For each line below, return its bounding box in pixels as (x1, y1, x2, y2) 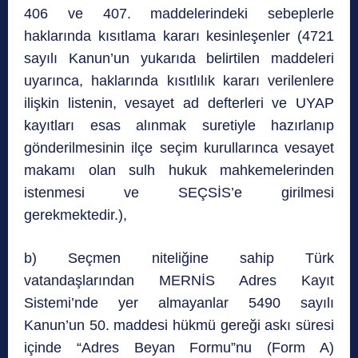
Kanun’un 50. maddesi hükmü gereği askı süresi (24, 316, 334, 333)
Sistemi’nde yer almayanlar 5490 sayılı (24, 294, 334, 311)
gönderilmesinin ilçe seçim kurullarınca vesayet (24, 139, 334, 156)
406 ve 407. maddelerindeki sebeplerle (24, 5, 334, 22)
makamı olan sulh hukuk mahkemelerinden (24, 161, 334, 178)
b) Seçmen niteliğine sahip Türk (24, 249, 334, 266)
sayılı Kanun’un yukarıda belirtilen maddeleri (24, 50, 334, 66)
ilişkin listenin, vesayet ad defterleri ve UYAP (24, 94, 334, 111)
